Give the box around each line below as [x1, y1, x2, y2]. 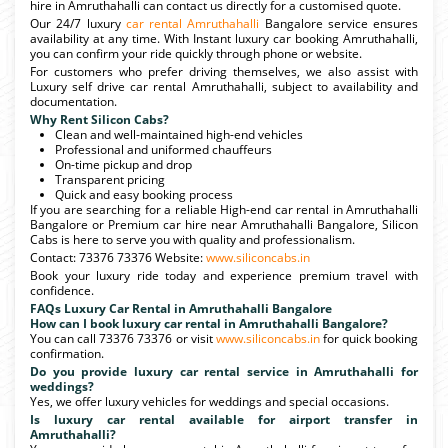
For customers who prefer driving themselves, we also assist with [30, 62, 418, 80]
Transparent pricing [55, 170, 165, 188]
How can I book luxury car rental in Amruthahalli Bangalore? [30, 314, 388, 332]
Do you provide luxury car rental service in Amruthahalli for [30, 362, 418, 380]
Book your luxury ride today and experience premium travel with [30, 266, 418, 284]
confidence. [30, 281, 94, 299]
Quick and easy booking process [55, 185, 233, 203]
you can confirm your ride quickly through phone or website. [30, 44, 362, 62]
